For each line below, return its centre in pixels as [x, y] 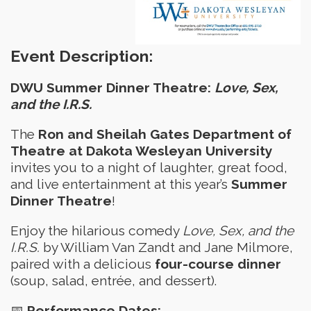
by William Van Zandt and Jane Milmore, [166, 247]
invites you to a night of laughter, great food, [149, 167]
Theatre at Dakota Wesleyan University [142, 150]
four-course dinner [218, 264]
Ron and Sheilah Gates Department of [165, 134]
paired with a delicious [83, 264]
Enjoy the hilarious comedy [96, 231]
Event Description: [82, 56]
